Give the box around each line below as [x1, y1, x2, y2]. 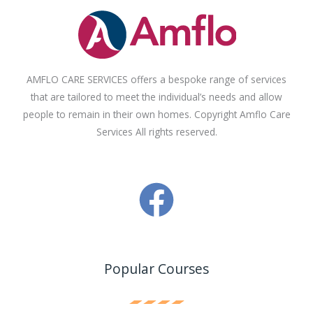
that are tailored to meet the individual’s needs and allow [31, 90, 282, 104]
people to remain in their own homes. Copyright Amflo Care [22, 108, 291, 122]
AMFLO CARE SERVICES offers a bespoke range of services [27, 73, 286, 87]
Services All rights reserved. [96, 125, 217, 139]
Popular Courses [104, 260, 209, 279]
